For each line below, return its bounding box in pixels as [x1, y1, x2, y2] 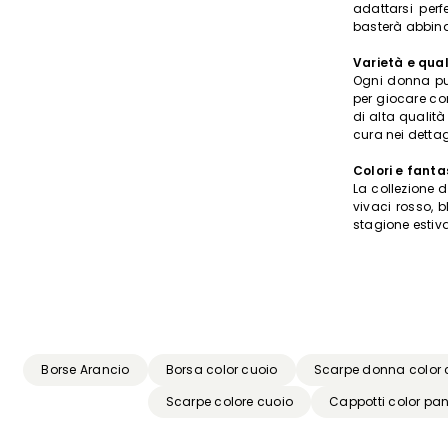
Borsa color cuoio [165, 361, 278, 379]
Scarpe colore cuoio [165, 393, 294, 411]
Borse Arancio [41, 361, 130, 379]
